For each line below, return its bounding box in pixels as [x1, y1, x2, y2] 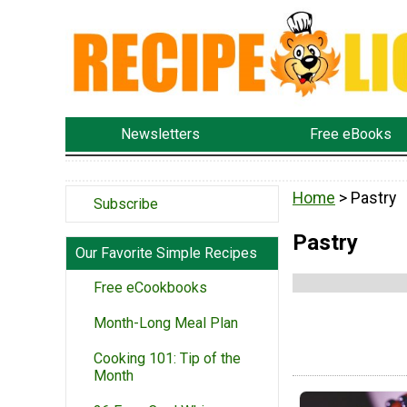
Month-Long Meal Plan [94, 313, 238, 332]
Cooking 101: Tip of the [94, 349, 241, 367]
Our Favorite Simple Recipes [75, 243, 257, 262]
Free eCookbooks [94, 278, 207, 296]
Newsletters [120, 125, 200, 144]
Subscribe [94, 194, 158, 213]
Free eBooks [310, 125, 392, 144]
